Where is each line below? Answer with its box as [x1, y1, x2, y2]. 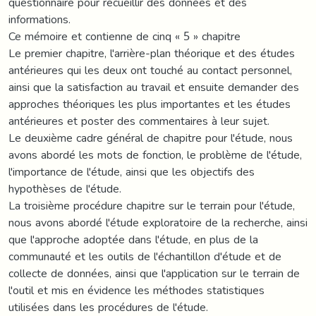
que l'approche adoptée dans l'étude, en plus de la [8, 228, 258, 250]
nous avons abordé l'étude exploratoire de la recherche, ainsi [8, 211, 308, 233]
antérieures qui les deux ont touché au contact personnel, [8, 59, 292, 81]
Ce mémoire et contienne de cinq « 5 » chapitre [8, 25, 241, 47]
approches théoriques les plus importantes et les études [8, 92, 291, 115]
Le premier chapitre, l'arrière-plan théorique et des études [8, 42, 295, 64]
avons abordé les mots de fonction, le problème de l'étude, [8, 143, 302, 166]
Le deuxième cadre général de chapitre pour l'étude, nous [8, 126, 293, 149]
